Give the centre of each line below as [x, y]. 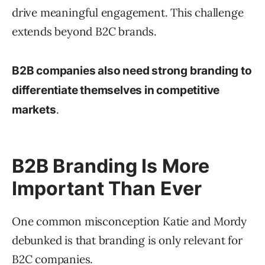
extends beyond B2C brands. [84, 32]
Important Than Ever [107, 189]
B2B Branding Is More [111, 166]
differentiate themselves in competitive [116, 91]
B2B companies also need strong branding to [132, 71]
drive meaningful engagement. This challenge [128, 13]
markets [34, 110]
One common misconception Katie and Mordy [129, 222]
